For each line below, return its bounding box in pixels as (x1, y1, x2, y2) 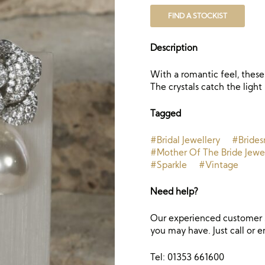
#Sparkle (150, 159, 187, 170)
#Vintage (199, 159, 238, 170)
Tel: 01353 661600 (150, 251, 224, 263)
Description (150, 42, 198, 53)
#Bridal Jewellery (150, 134, 220, 146)
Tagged (150, 108, 181, 119)
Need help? (150, 186, 198, 197)
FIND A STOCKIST (168, 11, 227, 20)
